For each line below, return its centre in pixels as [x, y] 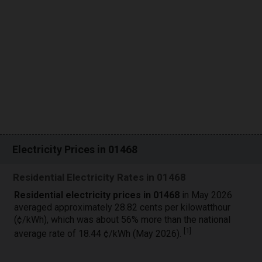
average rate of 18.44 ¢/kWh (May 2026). [99, 233]
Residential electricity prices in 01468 [97, 195]
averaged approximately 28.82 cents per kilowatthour [123, 207]
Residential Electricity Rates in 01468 [100, 177]
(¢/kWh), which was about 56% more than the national [123, 219]
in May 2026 [206, 195]
